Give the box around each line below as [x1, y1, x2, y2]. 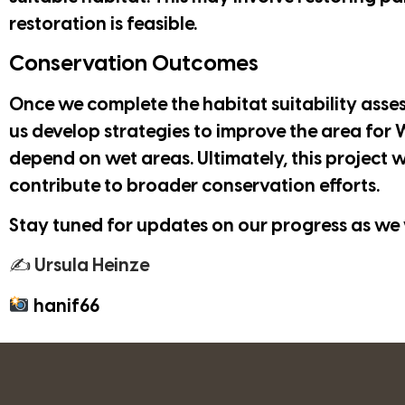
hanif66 [33, 297, 99, 316]
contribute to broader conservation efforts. [9, 176, 380, 196]
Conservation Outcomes [9, 52, 259, 76]
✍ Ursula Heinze [9, 257, 149, 277]
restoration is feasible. [9, 15, 197, 35]
